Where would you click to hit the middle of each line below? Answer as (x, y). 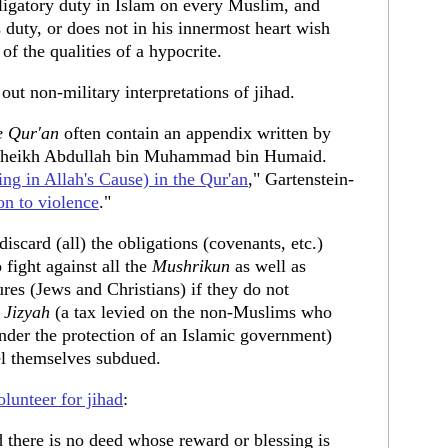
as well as (268, 266)
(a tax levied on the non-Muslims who (191, 312)
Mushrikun (191, 266)
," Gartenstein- (301, 179)
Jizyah (27, 312)
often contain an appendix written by (195, 133)
